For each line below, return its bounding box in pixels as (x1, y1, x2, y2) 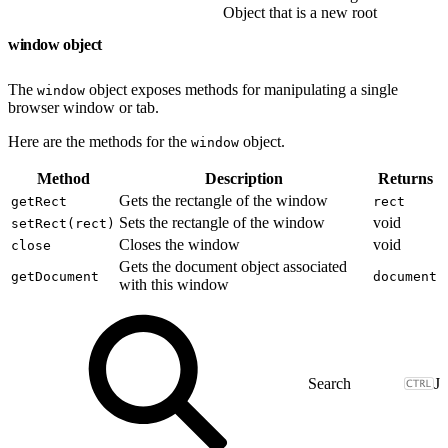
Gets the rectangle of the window (119, 191, 328, 209)
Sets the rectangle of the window (119, 213, 325, 231)
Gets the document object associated (119, 257, 347, 275)
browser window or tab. (8, 98, 159, 116)
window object (8, 35, 106, 53)
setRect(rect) (11, 215, 115, 231)
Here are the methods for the (8, 132, 191, 150)
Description (205, 169, 283, 187)
